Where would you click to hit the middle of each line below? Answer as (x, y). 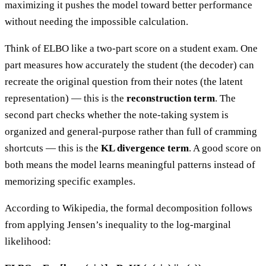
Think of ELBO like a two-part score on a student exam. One (131, 48)
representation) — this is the (66, 98)
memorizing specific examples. (70, 181)
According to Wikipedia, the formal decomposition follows (129, 208)
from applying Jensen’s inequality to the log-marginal (118, 224)
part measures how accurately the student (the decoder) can (129, 65)
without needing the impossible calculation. (96, 21)
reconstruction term (171, 98)
